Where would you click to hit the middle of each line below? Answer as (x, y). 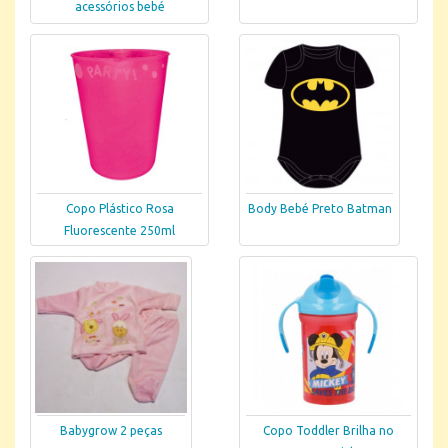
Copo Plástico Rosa (119, 209)
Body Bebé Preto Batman (319, 209)
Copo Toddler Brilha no (328, 431)
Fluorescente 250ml (119, 231)
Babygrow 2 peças (110, 431)
